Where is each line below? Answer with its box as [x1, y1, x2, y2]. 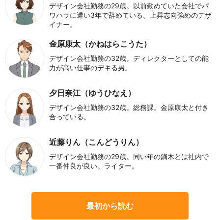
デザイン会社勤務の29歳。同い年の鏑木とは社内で [49, 152, 209, 161]
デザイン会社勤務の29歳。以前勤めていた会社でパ [49, 1, 209, 10]
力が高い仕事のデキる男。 [49, 63, 132, 72]
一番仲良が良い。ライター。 [49, 162, 138, 170]
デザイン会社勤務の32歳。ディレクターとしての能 [49, 54, 209, 63]
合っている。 [49, 112, 90, 121]
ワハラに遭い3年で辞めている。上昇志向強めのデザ [49, 11, 212, 20]
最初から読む [86, 201, 134, 211]
